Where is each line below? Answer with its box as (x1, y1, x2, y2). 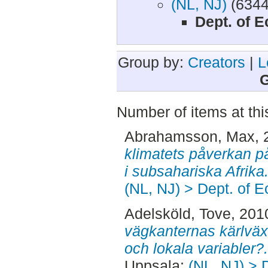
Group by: (117, 53, 188, 71)
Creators (187, 53, 245, 71)
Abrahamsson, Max (124, 128, 255, 145)
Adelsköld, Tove (124, 205, 231, 223)
